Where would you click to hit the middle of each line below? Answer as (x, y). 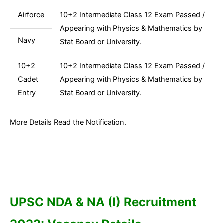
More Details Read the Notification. (68, 122)
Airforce (31, 15)
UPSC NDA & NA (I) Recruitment (103, 202)
